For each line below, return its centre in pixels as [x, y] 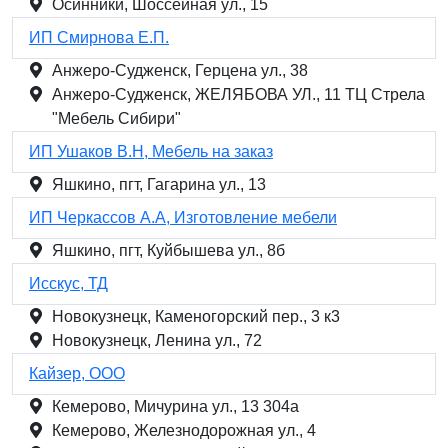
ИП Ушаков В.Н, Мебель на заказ [151, 151]
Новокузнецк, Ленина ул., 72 [157, 340]
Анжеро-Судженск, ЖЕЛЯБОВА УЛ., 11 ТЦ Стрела [238, 94]
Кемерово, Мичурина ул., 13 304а [175, 406]
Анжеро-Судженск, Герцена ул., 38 [180, 70]
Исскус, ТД [68, 283]
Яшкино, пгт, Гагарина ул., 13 [159, 184]
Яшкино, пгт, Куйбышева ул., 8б [168, 250]
